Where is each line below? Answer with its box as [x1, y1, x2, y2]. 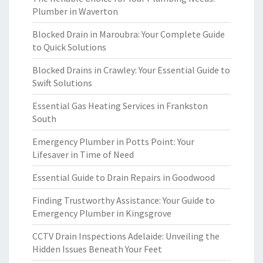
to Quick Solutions [32, 41, 106, 53]
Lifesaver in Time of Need [32, 149, 134, 160]
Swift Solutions [32, 77, 92, 89]
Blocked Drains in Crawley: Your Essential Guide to [32, 64, 230, 76]
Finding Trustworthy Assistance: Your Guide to [32, 194, 215, 206]
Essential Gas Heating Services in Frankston [32, 100, 208, 112]
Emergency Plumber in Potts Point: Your [32, 136, 194, 147]
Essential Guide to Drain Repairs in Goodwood [32, 171, 215, 183]
